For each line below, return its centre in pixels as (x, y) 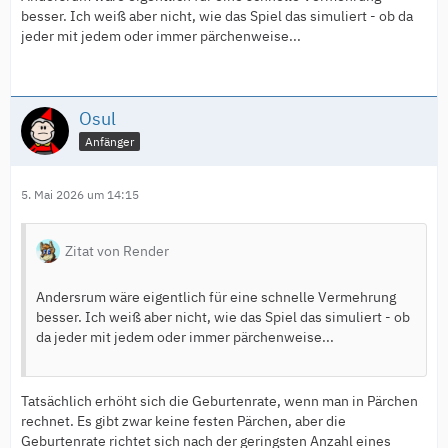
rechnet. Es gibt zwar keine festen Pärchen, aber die (183, 421)
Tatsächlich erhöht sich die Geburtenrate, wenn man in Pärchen (219, 401)
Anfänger (109, 142)
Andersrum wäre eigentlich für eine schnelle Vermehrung (216, 297)
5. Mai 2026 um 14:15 (80, 195)
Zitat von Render (117, 251)
